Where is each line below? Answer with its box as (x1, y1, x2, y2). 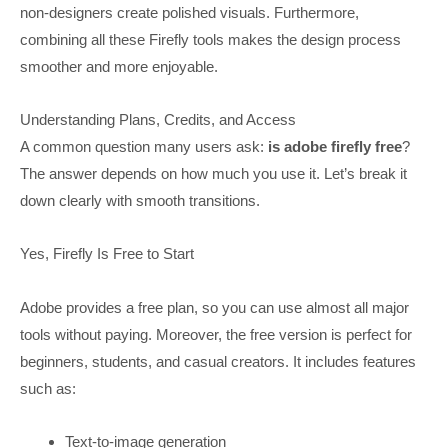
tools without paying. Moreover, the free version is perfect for (20, 325, 412, 343)
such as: (20, 379, 76, 397)
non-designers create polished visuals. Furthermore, (20, 3, 359, 21)
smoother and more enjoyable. (20, 57, 218, 75)
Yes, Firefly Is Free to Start (20, 245, 194, 263)
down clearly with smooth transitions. (20, 192, 260, 210)
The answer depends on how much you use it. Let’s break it (20, 165, 407, 183)
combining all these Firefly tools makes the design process (20, 30, 401, 48)
